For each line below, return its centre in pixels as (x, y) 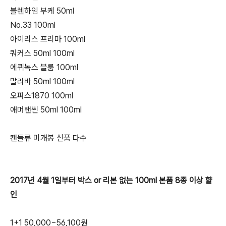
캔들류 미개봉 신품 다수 (48, 138)
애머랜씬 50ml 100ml (46, 110)
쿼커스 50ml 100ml (42, 53)
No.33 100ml (33, 25)
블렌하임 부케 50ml (42, 11)
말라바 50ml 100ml (42, 82)
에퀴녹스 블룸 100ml (44, 68)
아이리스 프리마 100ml (48, 39)
